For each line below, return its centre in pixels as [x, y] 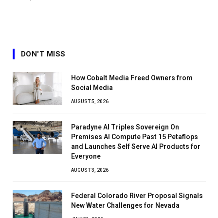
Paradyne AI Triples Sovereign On [125, 127]
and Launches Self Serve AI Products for [136, 146]
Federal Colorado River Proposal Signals [137, 195]
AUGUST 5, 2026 [90, 101]
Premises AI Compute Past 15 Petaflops [135, 136]
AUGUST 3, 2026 [90, 170]
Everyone [86, 156]
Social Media [92, 87]
